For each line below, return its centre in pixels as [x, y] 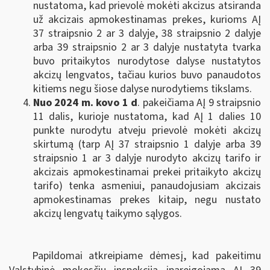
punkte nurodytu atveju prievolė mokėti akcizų [147, 130]
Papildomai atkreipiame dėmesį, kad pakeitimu [146, 256]
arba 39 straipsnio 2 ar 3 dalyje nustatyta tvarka [147, 47]
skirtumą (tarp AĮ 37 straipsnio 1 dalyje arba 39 [147, 144]
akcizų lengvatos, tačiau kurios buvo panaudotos [147, 75]
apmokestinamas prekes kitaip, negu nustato [147, 200]
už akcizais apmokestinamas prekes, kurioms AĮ [147, 20]
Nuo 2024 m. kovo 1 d [86, 103]
